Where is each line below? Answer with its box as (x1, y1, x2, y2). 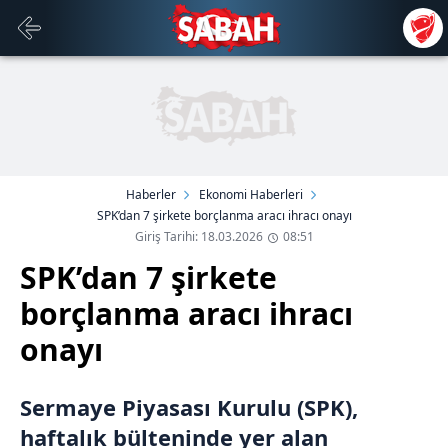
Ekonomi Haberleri (198, 186, 303, 203)
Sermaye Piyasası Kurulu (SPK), (20, 392, 358, 422)
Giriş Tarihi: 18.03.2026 (134, 228, 263, 245)
